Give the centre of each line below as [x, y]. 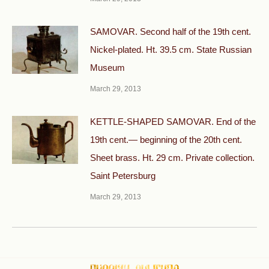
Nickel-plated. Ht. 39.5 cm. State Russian [171, 49]
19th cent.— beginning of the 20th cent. [166, 139]
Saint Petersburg [123, 175]
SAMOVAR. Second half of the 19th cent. [171, 31]
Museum [107, 67]
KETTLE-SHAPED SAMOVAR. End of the [173, 121]
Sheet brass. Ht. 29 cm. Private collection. [172, 157]
